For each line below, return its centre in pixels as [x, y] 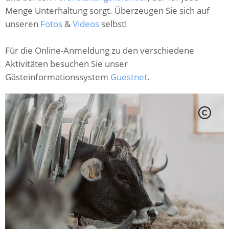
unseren [23, 24]
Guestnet [129, 77]
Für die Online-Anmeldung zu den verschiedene [100, 50]
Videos [86, 24]
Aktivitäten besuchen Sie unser [66, 63]
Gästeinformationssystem [58, 77]
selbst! [114, 24]
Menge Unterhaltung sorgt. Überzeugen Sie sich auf [107, 10]
